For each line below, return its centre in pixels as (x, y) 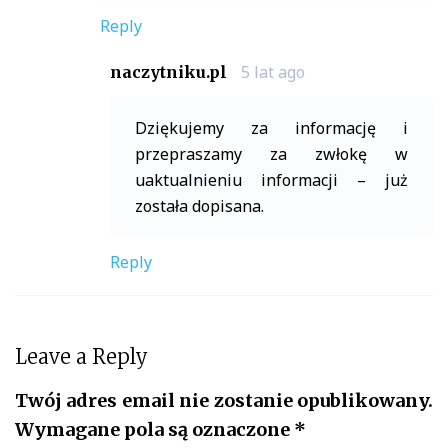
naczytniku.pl (168, 71)
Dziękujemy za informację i (271, 127)
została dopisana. (199, 205)
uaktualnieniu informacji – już (271, 179)
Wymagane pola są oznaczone (154, 429)
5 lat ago (273, 71)
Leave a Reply (81, 356)
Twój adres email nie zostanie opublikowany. (224, 400)
